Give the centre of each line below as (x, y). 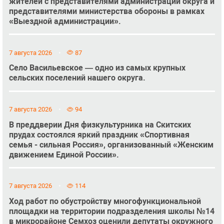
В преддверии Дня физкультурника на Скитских (100, 124)
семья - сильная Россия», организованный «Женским (111, 144)
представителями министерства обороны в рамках (106, 11)
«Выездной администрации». (65, 21)
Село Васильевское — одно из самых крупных (97, 68)
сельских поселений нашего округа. (77, 78)
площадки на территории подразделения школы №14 (111, 211)
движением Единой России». (64, 154)
